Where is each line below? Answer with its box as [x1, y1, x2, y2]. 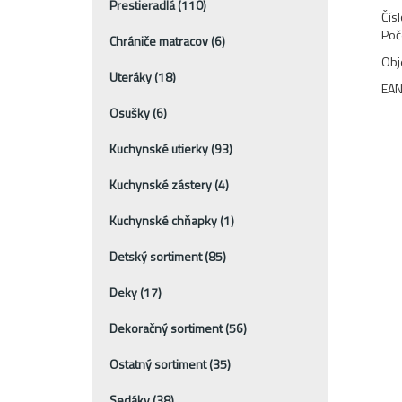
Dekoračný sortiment [109, 318, 225, 337]
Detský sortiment [109, 246, 205, 266]
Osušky [109, 102, 153, 122]
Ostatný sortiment [109, 354, 209, 373]
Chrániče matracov [109, 31, 211, 50]
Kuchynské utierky [109, 138, 211, 158]
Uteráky [109, 66, 154, 86]
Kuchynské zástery [109, 174, 214, 194]
